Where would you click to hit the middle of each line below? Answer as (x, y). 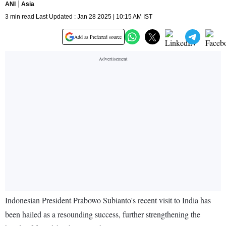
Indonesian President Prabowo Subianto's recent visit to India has (108, 200)
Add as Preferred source (98, 37)
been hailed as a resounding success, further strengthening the (103, 214)
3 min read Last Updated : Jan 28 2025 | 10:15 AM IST (79, 17)
